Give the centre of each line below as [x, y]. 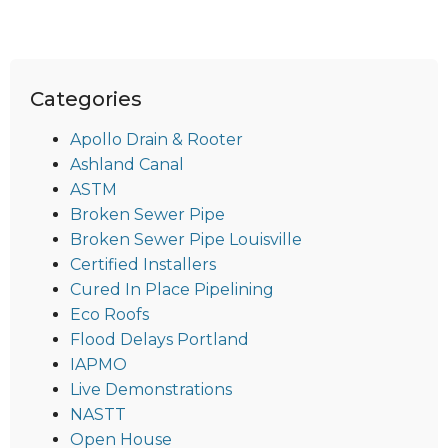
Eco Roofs [109, 314]
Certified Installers [143, 264]
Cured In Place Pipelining [172, 289]
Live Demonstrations [151, 389]
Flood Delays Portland [159, 339]
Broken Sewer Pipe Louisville [186, 239]
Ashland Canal [127, 164]
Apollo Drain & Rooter [156, 139]
